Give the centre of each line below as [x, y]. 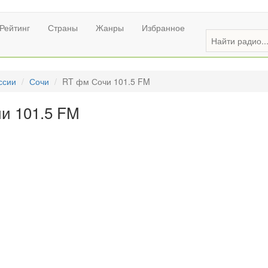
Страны [63, 28]
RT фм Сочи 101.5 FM [106, 81]
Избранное [163, 28]
